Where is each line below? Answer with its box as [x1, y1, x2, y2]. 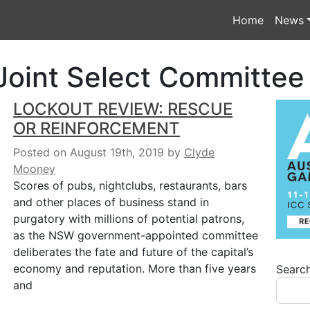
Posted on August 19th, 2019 [13, 145, 165, 159]
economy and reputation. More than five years [13, 262, 257, 275]
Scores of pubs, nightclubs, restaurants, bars [13, 179, 248, 192]
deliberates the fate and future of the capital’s [13, 245, 254, 259]
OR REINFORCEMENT [13, 118, 181, 138]
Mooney [13, 162, 56, 176]
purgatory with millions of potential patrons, [13, 212, 245, 226]
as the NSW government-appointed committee [13, 228, 259, 242]
